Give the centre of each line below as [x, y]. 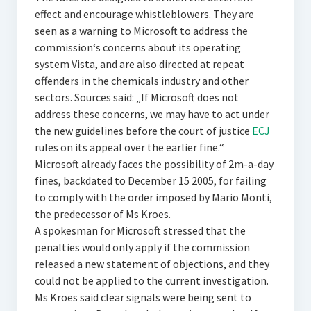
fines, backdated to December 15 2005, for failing [150, 180]
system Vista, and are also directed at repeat [139, 64]
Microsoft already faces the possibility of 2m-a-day [154, 164]
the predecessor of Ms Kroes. [102, 214]
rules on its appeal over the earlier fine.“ [129, 147]
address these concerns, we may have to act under [152, 114]
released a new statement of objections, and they [152, 264]
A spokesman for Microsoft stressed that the [140, 230]
